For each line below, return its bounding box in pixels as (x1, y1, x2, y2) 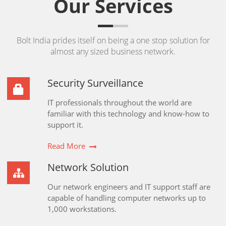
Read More (47, 141, 85, 151)
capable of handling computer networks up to (47, 193, 206, 203)
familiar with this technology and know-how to (47, 108, 209, 119)
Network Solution (47, 160, 129, 174)
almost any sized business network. (50, 46, 176, 57)
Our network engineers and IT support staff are (47, 182, 210, 192)
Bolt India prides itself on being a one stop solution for (16, 35, 210, 46)
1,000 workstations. (47, 204, 117, 214)
